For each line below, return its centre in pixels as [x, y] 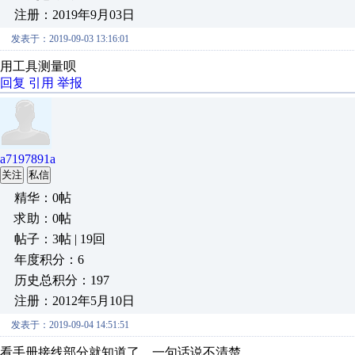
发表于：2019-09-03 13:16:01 [70, 39]
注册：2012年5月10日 [74, 301]
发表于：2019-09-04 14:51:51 [70, 325]
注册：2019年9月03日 [74, 15]
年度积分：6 [49, 260]
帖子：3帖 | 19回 [60, 239]
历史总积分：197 [62, 280]
